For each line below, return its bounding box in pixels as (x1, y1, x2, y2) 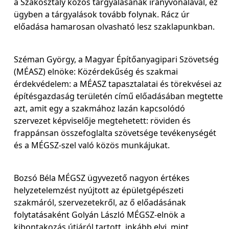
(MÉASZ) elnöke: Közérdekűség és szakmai (14, 66, 178, 77)
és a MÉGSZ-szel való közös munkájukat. (14, 140, 170, 151)
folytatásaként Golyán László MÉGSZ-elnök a (14, 209, 185, 220)
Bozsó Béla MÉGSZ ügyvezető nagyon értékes (14, 172, 190, 184)
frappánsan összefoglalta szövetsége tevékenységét (14, 127, 216, 139)
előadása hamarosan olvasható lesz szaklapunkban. (14, 21, 215, 32)
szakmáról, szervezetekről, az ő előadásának (14, 197, 186, 208)
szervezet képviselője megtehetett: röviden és (14, 115, 191, 126)
